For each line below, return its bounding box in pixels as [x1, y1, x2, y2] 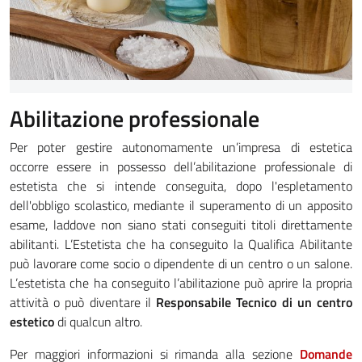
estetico [10, 311, 54, 331]
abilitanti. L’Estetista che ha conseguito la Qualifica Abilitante [10, 234, 352, 254]
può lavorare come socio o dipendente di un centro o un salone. [10, 253, 352, 273]
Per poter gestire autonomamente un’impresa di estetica [10, 137, 352, 157]
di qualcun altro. [54, 311, 142, 331]
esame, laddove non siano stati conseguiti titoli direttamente [10, 214, 352, 234]
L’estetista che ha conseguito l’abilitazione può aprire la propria [10, 272, 352, 293]
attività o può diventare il [10, 292, 157, 312]
